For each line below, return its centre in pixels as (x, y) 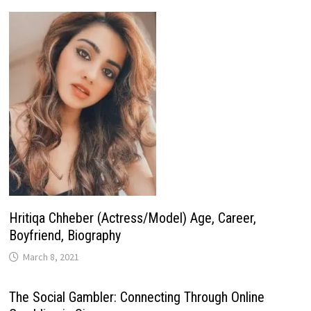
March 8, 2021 (51, 257)
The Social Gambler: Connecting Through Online (136, 297)
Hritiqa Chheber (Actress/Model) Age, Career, (132, 218)
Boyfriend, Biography (65, 236)
